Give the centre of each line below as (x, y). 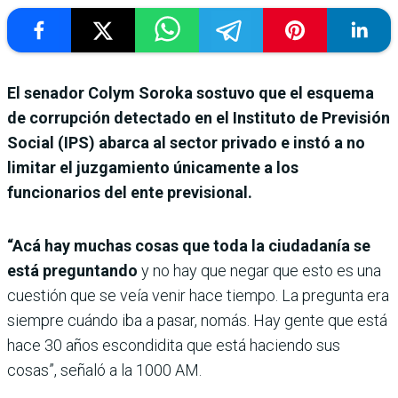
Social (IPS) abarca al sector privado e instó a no (186, 142)
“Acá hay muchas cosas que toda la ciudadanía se (189, 245)
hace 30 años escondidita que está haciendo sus (174, 345)
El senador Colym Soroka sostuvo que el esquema (191, 92)
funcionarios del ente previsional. (130, 192)
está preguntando (72, 270)
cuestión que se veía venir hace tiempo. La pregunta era (198, 295)
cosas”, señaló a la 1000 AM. (104, 370)
